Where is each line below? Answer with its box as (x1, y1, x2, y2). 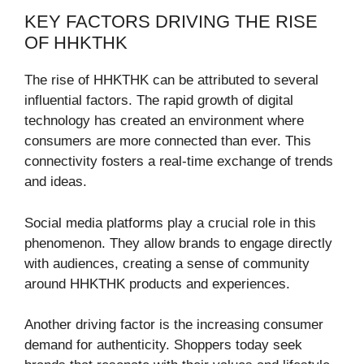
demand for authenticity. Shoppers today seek (24, 337, 302, 353)
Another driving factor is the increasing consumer (24, 317, 323, 333)
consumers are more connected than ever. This (24, 133, 311, 149)
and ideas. (24, 174, 87, 190)
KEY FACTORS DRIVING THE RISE (24, 11, 318, 32)
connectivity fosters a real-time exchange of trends (24, 154, 333, 170)
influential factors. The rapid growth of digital (24, 93, 293, 109)
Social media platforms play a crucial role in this (24, 214, 316, 231)
